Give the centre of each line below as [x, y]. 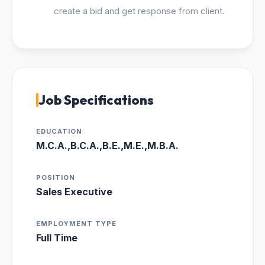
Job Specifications [96, 100]
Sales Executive [74, 192]
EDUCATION [59, 131]
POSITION [56, 177]
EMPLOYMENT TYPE [76, 224]
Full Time [57, 238]
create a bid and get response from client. [139, 11]
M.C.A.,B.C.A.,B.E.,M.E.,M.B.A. [107, 146]
